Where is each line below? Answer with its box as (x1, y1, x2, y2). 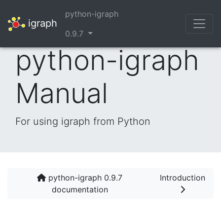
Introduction (160, 173, 206, 183)
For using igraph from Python (15, 115, 150, 127)
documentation (51, 184, 108, 194)
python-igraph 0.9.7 (46, 173, 123, 183)
